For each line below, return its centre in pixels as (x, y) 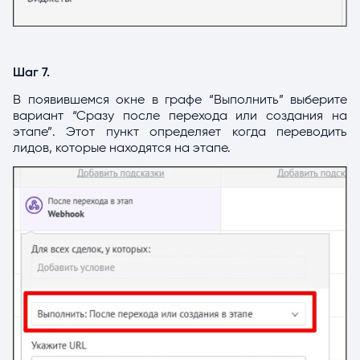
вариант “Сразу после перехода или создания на (180, 115)
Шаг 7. (31, 73)
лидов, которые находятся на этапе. (122, 147)
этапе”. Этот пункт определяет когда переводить (180, 131)
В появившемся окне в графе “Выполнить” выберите (180, 99)
